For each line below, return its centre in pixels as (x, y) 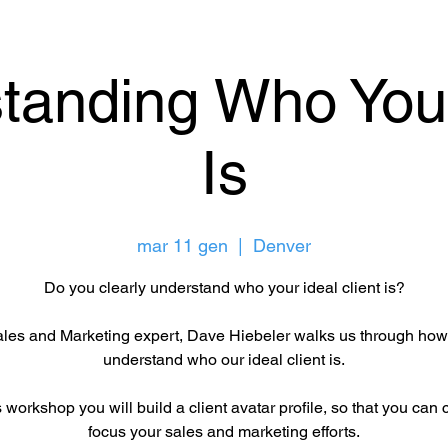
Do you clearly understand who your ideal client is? (224, 287)
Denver (282, 245)
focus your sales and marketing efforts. (224, 431)
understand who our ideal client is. (224, 359)
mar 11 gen (182, 245)
